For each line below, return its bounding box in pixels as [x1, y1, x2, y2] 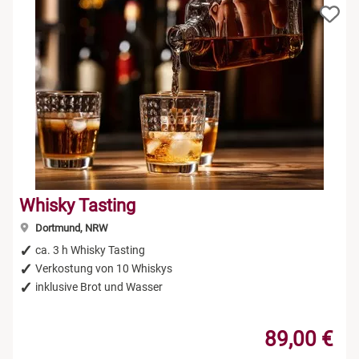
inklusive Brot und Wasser [35, 280, 163, 293]
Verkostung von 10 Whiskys [35, 261, 172, 275]
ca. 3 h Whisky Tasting [35, 243, 145, 256]
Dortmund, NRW [32, 221, 108, 234]
